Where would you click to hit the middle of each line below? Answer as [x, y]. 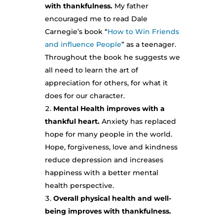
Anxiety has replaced [139, 121]
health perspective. [79, 185]
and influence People [83, 44]
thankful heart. [73, 121]
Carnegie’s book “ [76, 32]
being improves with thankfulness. [108, 211]
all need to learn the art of [91, 70]
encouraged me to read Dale [96, 19]
